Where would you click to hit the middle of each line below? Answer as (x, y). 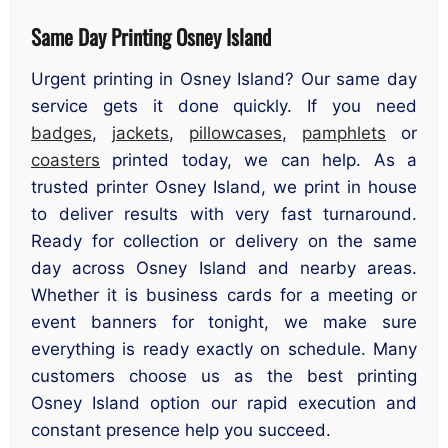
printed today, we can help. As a (258, 160)
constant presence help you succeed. (181, 430)
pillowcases (235, 133)
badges (61, 133)
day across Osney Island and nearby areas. (224, 268)
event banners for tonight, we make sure (224, 322)
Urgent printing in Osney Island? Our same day (224, 79)
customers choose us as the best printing (224, 376)
